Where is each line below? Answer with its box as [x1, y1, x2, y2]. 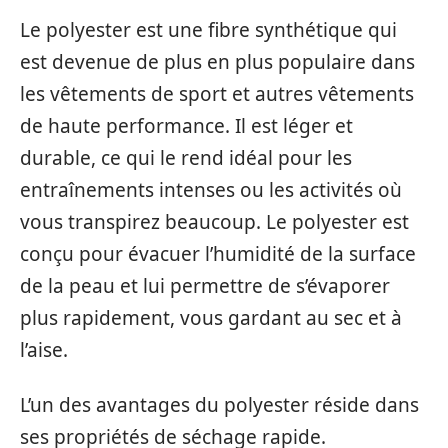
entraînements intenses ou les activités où [20, 177, 402, 204]
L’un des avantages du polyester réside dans [20, 391, 419, 418]
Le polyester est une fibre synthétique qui [20, 17, 397, 44]
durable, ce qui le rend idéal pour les [20, 145, 352, 172]
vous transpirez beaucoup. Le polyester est [20, 209, 409, 236]
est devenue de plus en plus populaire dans [20, 49, 415, 76]
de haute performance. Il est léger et [20, 113, 353, 140]
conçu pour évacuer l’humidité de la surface [20, 241, 416, 268]
